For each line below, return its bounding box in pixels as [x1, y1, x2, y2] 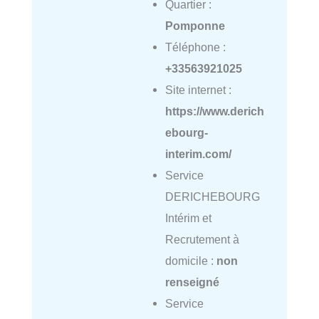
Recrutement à [164, 233, 239, 246]
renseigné [164, 276, 219, 289]
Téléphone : [164, 41, 226, 54]
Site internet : [164, 83, 231, 97]
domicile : [164, 254, 216, 268]
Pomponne [164, 19, 225, 33]
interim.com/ [164, 147, 231, 161]
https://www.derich [164, 105, 264, 118]
